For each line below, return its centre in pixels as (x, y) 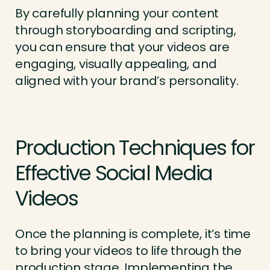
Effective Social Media (114, 173)
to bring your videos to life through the (128, 251)
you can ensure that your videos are (122, 47)
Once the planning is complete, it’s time (133, 234)
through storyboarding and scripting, (126, 30)
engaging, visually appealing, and (116, 64)
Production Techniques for (135, 148)
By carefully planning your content (117, 14)
